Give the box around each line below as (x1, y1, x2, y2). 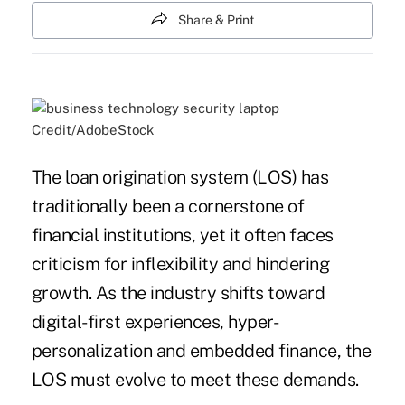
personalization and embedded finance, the (31, 340, 372, 363)
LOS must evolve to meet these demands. (31, 369, 359, 391)
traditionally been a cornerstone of (31, 195, 305, 218)
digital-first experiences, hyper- (31, 311, 279, 334)
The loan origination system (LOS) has (31, 166, 329, 189)
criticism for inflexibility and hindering (31, 253, 330, 276)
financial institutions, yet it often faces (31, 224, 334, 247)
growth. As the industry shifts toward (31, 282, 325, 305)
